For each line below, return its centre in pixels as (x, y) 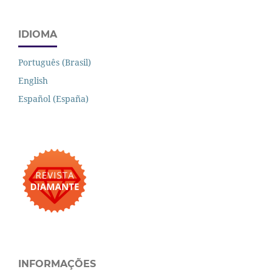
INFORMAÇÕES (57, 264)
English (33, 81)
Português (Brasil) (55, 63)
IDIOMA (38, 35)
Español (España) (53, 99)
